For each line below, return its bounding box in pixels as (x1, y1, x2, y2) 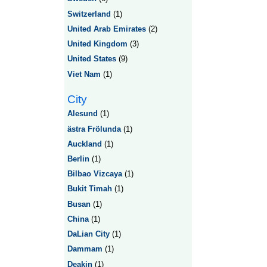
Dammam (67, 244, 103, 254)
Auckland (67, 139, 102, 148)
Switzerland (67, 9, 111, 18)
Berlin (67, 154, 89, 163)
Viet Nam (67, 69, 101, 79)
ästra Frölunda (67, 124, 121, 133)
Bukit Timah (67, 184, 112, 194)
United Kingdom (67, 39, 128, 49)
